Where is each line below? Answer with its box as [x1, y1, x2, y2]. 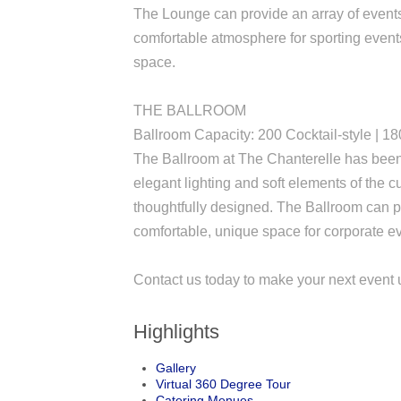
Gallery [156, 360, 197, 375]
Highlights [133, 320, 220, 343]
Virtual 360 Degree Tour [156, 376, 292, 391]
